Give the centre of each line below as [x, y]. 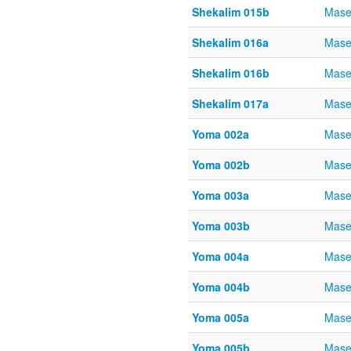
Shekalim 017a [230, 103]
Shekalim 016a [230, 42]
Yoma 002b [221, 165]
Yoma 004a [221, 256]
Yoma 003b [221, 226]
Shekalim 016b [231, 73]
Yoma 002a [221, 134]
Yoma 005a [221, 317]
